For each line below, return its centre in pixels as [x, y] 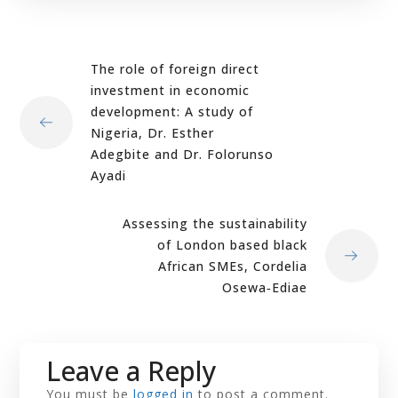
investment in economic [171, 90]
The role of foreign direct [175, 68]
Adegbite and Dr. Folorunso [183, 154]
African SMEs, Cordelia [232, 266]
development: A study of [172, 111]
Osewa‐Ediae [264, 287]
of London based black [232, 244]
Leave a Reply [132, 370]
